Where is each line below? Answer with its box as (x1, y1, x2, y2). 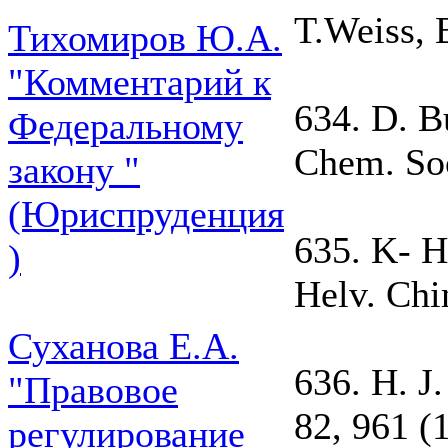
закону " (8, 149, 140, 191)
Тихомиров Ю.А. (8, 17, 282, 59)
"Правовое (8, 369, 178, 411)
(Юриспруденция (8, 193, 284, 235)
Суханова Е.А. (8, 325, 239, 367)
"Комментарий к (8, 61, 271, 103)
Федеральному (8, 105, 243, 147)
